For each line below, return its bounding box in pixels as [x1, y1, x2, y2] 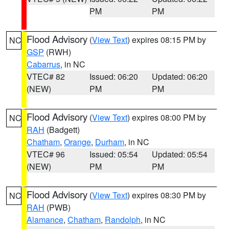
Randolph [105, 214, 141, 225]
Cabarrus [27, 58, 60, 70]
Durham [95, 136, 124, 148]
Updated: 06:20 [152, 71, 208, 82]
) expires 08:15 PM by [127, 34, 206, 45]
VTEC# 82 [27, 71, 65, 82]
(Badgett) [44, 124, 80, 135]
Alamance [27, 214, 63, 225]
